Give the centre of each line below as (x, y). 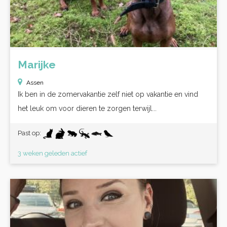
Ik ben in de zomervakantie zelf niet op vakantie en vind (108, 94)
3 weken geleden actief (52, 153)
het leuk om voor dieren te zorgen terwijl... (87, 108)
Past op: (30, 133)
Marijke (37, 65)
